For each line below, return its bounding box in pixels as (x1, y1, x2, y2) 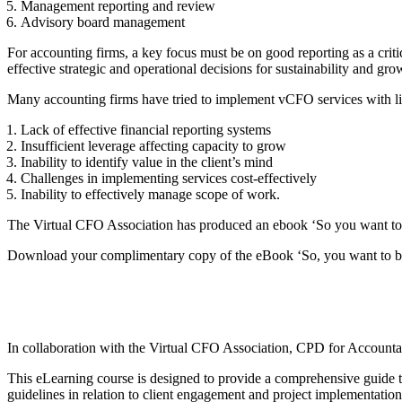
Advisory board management (21, 13, 185, 30)
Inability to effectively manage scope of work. (21, 186, 280, 202)
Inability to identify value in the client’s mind (21, 153, 273, 170)
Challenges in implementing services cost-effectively (21, 170, 317, 186)
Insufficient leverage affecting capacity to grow (21, 137, 286, 153)
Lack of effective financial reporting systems (21, 121, 271, 137)
